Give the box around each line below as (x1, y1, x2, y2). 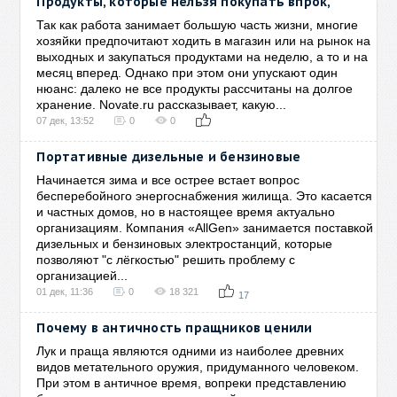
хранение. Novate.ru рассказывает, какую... (36, 97, 287, 112)
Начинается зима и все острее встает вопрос (36, 173, 300, 187)
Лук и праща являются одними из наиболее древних (36, 344, 345, 358)
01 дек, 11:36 (36, 286, 94, 297)
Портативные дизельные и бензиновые (36, 149, 301, 165)
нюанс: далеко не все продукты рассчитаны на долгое (36, 82, 354, 96)
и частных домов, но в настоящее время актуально (36, 205, 336, 219)
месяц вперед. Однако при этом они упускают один (36, 66, 339, 80)
